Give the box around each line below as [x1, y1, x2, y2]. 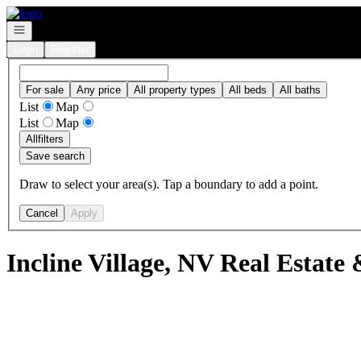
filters [38, 132, 64, 145]
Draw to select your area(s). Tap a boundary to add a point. [19, 176, 318, 191]
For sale [26, 83, 64, 96]
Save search [26, 149, 85, 162]
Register [51, 44, 89, 56]
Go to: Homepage [6, 6, 97, 19]
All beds [229, 83, 267, 96]
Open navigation [12, 23, 88, 35]
